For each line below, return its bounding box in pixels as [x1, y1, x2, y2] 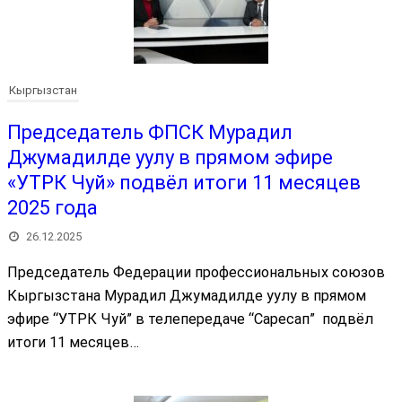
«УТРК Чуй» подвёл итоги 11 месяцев [7, 170, 361, 194]
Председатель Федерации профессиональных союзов [7, 263, 385, 281]
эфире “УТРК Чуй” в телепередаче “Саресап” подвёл [7, 310, 373, 328]
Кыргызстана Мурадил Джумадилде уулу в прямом [7, 286, 366, 304]
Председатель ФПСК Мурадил [7, 120, 293, 144]
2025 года [7, 196, 98, 219]
